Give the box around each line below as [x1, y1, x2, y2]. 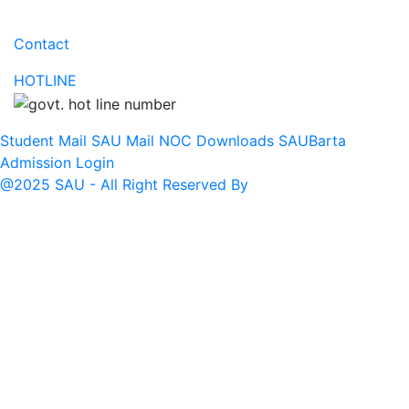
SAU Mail [91, 131, 154, 150]
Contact [14, 35, 69, 53]
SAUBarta [278, 131, 346, 150]
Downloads [196, 131, 274, 150]
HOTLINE [14, 71, 77, 89]
